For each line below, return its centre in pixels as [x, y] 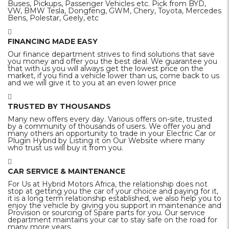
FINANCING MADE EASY [53, 42]
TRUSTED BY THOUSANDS [59, 107]
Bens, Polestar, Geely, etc [53, 18]
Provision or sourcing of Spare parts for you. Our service [106, 213]
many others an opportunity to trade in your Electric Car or [112, 134]
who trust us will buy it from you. [65, 148]
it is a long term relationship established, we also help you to [114, 199]
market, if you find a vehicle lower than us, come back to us [113, 76]
